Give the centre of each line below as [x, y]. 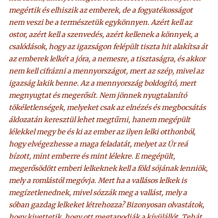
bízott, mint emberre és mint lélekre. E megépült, [92, 156]
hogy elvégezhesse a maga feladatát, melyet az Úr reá [99, 144]
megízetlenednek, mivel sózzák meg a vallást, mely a [98, 192]
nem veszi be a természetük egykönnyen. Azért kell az [101, 22]
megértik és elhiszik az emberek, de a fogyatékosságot [101, 10]
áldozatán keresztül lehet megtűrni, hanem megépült [100, 119]
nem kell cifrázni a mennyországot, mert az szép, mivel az [107, 71]
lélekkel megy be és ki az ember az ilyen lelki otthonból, [102, 132]
